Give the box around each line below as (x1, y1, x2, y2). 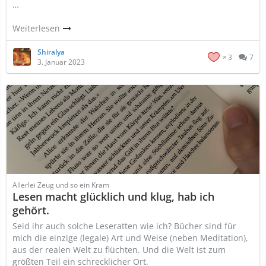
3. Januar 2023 (37, 57, 85, 67)
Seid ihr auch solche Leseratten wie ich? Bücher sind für (12, 220, 236, 232)
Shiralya (37, 47, 65, 57)
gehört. (12, 203, 49, 217)
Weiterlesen (12, 23, 62, 34)
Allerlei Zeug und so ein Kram (12, 180, 109, 190)
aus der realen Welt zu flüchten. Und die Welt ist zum (12, 244, 226, 255)
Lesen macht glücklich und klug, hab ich (12, 189, 214, 204)
